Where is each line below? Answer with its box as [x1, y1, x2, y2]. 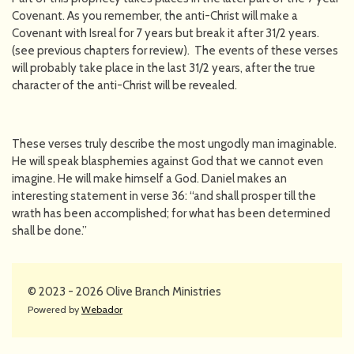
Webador [81, 303, 122, 315]
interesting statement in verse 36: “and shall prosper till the [12, 188, 316, 203]
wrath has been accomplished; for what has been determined [12, 205, 330, 220]
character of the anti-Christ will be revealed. [12, 77, 237, 92]
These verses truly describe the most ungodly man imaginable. [12, 136, 337, 151]
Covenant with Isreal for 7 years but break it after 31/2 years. [12, 25, 319, 40]
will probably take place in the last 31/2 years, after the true [12, 60, 315, 75]
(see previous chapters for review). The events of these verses [12, 43, 338, 58]
